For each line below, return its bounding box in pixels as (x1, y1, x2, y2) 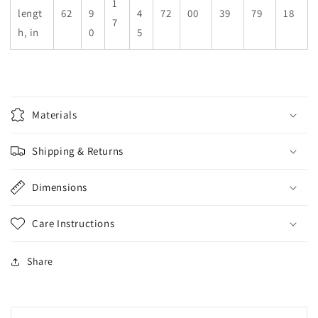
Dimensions (32, 180, 87, 194)
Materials (32, 108, 77, 122)
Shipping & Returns (32, 144, 124, 158)
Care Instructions (32, 216, 115, 231)
